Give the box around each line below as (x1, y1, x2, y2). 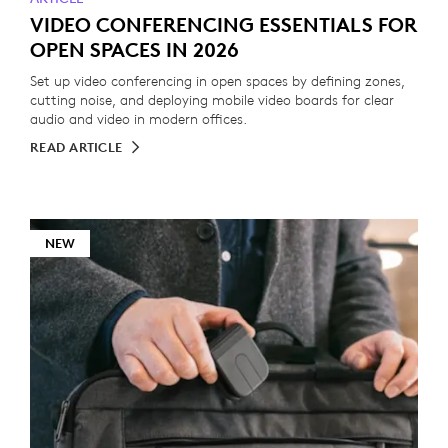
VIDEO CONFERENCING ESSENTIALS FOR (30, 12, 417, 37)
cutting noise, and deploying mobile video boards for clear (30, 91, 394, 109)
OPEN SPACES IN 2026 (30, 37, 239, 62)
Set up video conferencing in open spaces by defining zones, (30, 72, 405, 90)
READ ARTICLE (30, 139, 123, 156)
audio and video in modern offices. (30, 110, 247, 128)
